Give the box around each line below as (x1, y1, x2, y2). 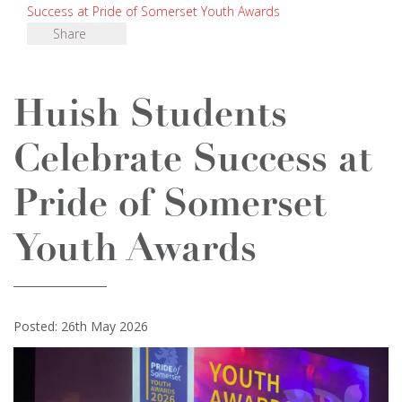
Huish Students (13, 97, 287, 135)
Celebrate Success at (13, 142, 372, 180)
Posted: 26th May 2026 (13, 318, 148, 335)
